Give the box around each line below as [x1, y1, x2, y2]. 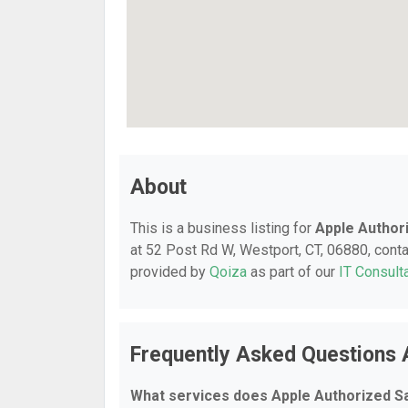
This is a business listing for [130, 219, 315, 237]
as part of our [247, 263, 339, 280]
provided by [130, 263, 209, 280]
